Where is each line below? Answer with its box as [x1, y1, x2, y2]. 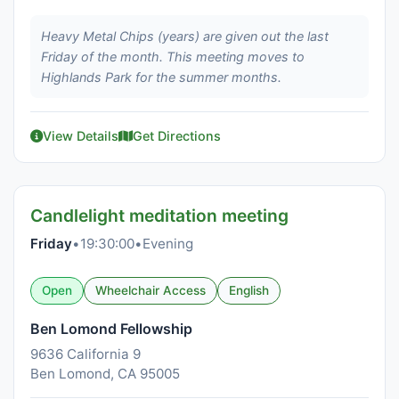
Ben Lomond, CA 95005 [30, 365, 180, 382]
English [229, 283, 269, 297]
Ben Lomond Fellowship [30, 320, 192, 338]
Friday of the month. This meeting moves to [41, 49, 305, 64]
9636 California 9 [30, 346, 141, 362]
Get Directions [133, 128, 221, 143]
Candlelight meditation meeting [30, 205, 289, 226]
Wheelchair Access [95, 283, 206, 297]
